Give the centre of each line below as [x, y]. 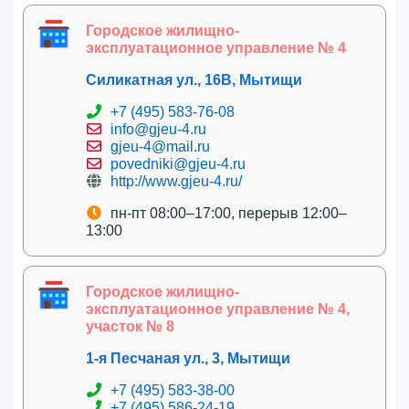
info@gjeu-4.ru [158, 129]
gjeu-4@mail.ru [160, 146]
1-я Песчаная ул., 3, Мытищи [188, 358]
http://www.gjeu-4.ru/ [176, 181]
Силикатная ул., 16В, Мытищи [194, 79]
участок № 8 [130, 326]
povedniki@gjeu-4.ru [178, 163]
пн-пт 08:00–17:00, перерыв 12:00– [229, 213]
